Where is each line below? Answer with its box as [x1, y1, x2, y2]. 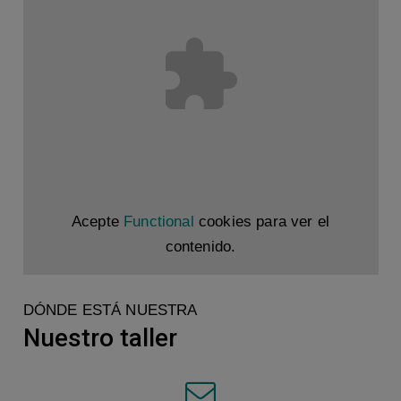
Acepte [71, 213, 124, 231]
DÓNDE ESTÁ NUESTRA [22, 301, 198, 319]
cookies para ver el [193, 213, 330, 231]
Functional [124, 213, 194, 231]
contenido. [165, 238, 236, 256]
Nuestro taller [22, 322, 177, 353]
